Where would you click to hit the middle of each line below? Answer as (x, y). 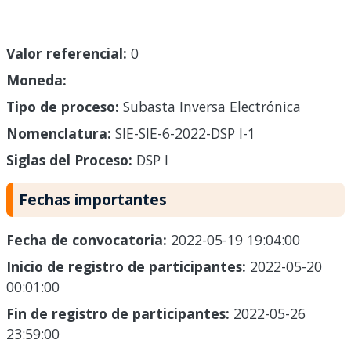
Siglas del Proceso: (69, 160)
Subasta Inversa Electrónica (210, 107)
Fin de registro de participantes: (120, 314)
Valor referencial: (67, 54)
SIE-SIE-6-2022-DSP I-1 (183, 134)
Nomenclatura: (59, 134)
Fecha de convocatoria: (89, 240)
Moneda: (36, 80)
